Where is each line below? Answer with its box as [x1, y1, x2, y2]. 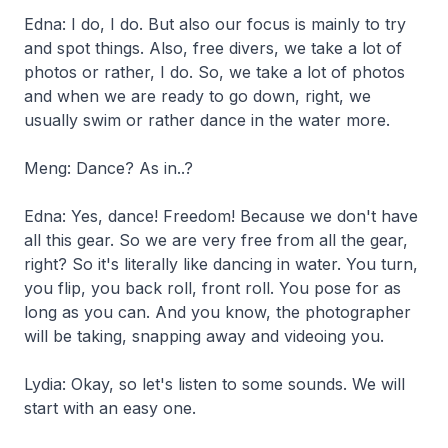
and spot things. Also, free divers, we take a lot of [24, 37, 402, 58]
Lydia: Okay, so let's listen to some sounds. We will [24, 373, 405, 394]
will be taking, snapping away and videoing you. [24, 325, 384, 346]
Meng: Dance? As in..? [24, 157, 193, 178]
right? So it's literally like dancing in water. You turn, [24, 253, 418, 274]
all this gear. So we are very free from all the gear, [24, 229, 408, 250]
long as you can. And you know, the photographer [24, 301, 411, 322]
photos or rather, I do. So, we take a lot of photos [24, 61, 405, 82]
